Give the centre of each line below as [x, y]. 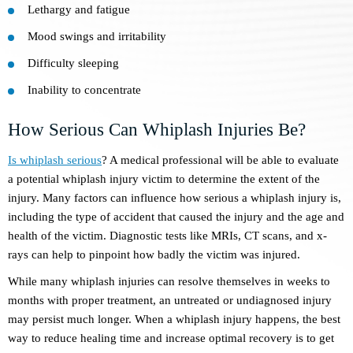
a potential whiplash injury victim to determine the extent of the [164, 179]
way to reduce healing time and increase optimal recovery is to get [171, 338]
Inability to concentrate [84, 90]
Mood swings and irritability [97, 37]
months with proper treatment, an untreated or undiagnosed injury [170, 301]
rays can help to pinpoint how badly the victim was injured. [154, 255]
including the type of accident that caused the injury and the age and [176, 217]
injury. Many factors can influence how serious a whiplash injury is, [175, 198]
